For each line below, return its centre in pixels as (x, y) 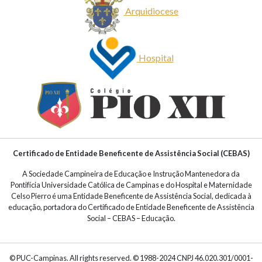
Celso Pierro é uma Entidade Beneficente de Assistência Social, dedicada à (131, 196)
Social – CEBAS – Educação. (131, 218)
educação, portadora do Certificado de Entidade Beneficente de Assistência (131, 207)
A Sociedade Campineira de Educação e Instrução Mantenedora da (131, 174)
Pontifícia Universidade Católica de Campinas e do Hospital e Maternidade (131, 185)
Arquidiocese (152, 11)
